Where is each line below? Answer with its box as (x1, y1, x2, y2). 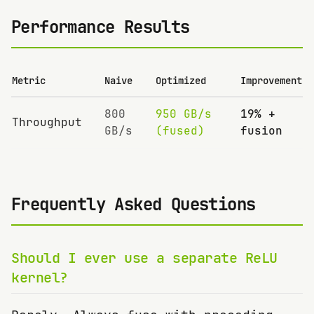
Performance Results (11, 16, 190, 38)
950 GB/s (156, 107, 212, 121)
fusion (240, 123, 282, 138)
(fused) (156, 123, 205, 138)
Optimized (156, 74, 206, 87)
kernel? (11, 268, 68, 287)
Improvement (240, 74, 302, 87)
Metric (12, 74, 46, 87)
